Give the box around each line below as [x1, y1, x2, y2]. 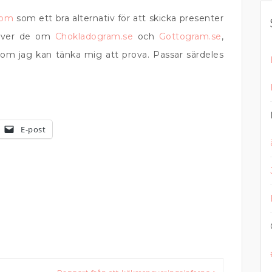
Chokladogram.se [55, 31, 134, 42]
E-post [21, 123, 46, 135]
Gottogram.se [158, 31, 222, 42]
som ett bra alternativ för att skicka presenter [13, 13, 224, 24]
